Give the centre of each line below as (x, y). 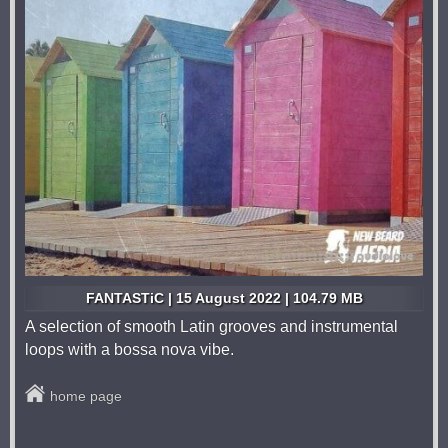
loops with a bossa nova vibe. (129, 349)
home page (86, 396)
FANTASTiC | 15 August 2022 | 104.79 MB (224, 298)
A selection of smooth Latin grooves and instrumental (211, 326)
